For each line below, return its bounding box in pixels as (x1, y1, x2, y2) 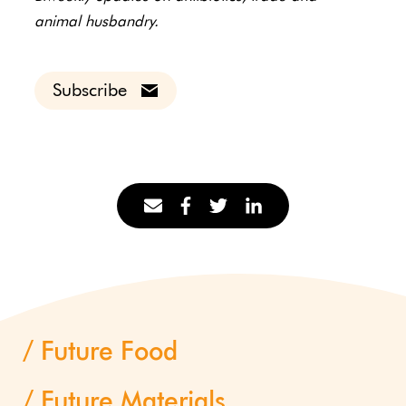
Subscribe (52, 81, 127, 100)
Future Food (41, 339, 178, 365)
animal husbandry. (34, 14, 159, 30)
